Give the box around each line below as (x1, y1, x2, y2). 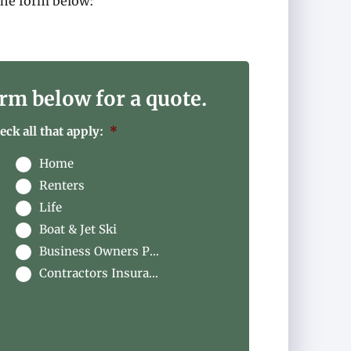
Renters (38, 178, 85, 194)
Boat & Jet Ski (38, 222, 117, 237)
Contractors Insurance (38, 266, 149, 281)
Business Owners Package (38, 244, 150, 259)
